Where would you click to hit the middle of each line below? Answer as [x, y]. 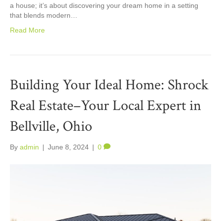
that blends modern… [44, 15]
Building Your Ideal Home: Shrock [109, 85]
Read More [27, 30]
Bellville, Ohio [51, 126]
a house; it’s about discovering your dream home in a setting [104, 5]
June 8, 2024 [68, 147]
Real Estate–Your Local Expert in [106, 106]
